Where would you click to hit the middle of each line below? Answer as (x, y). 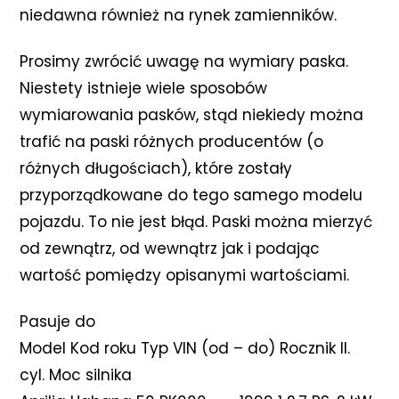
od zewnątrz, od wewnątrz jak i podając (170, 248)
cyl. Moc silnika (76, 375)
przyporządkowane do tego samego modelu (191, 195)
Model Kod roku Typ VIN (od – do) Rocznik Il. (185, 348)
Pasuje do (58, 321)
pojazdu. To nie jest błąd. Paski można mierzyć (196, 221)
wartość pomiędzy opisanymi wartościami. (185, 275)
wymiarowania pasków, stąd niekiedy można (192, 114)
